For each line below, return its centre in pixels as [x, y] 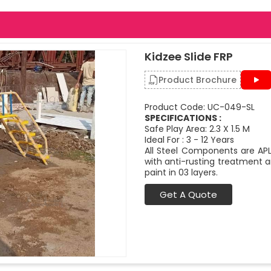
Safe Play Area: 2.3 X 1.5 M [197, 129]
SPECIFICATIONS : [183, 118]
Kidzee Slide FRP [189, 57]
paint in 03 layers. [181, 172]
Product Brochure [198, 80]
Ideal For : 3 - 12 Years [189, 140]
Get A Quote [188, 194]
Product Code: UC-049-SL [200, 107]
